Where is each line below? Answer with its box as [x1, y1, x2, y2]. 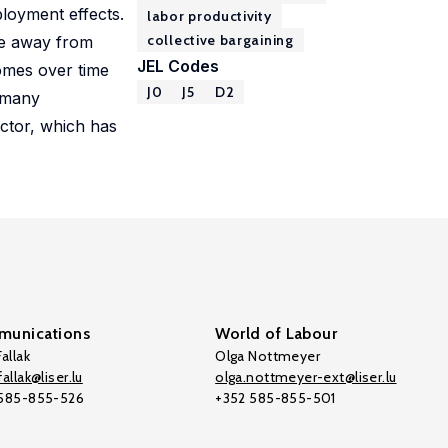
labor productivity [147, 7, 272, 25]
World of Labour [215, 324, 338, 343]
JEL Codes [137, 56, 219, 76]
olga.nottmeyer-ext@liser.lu [215, 368, 397, 386]
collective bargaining [147, 31, 294, 49]
